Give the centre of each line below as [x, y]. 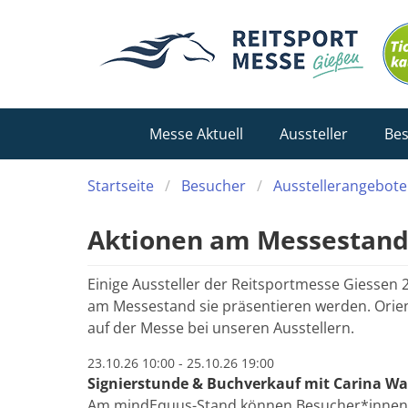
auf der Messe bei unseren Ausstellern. [221, 328]
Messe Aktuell [196, 134]
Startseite [121, 186]
